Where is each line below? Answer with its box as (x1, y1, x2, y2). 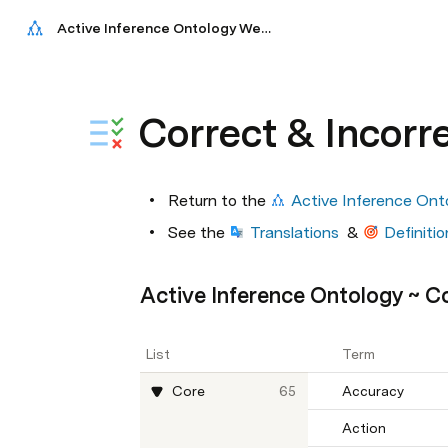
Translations (249, 223, 339, 242)
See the (168, 223, 229, 242)
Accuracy (342, 383, 404, 399)
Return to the (168, 191, 270, 210)
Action (342, 420, 386, 436)
